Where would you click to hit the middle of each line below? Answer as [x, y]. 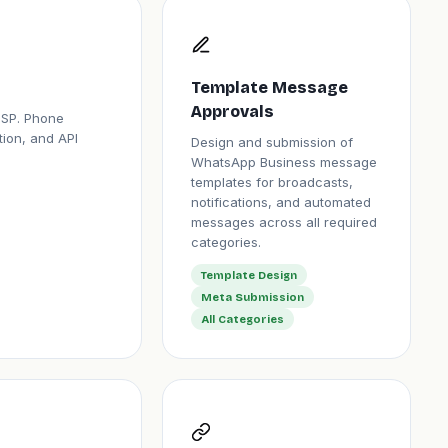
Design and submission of [271, 142]
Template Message [269, 87]
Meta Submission [252, 297]
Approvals [232, 111]
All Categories [242, 319]
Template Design [248, 275]
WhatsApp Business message [283, 162]
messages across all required [283, 222]
